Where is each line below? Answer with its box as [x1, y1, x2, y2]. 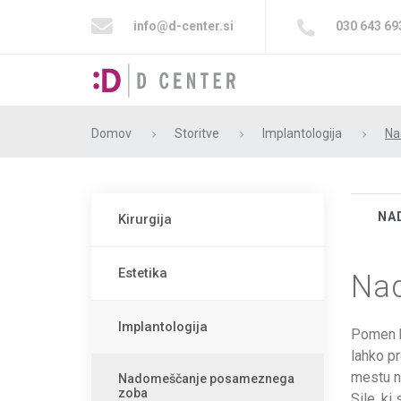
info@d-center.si [131, 18, 234, 33]
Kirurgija [118, 211, 172, 227]
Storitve [175, 126, 219, 141]
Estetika [118, 265, 167, 281]
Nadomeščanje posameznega [118, 371, 294, 386]
